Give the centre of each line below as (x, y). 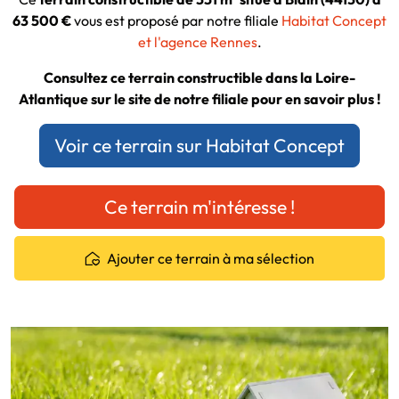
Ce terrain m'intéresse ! (199, 207)
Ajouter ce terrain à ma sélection (210, 259)
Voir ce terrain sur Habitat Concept (199, 146)
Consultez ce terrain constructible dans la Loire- (199, 78)
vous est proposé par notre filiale (176, 21)
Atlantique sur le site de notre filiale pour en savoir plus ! (199, 99)
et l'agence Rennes (197, 42)
